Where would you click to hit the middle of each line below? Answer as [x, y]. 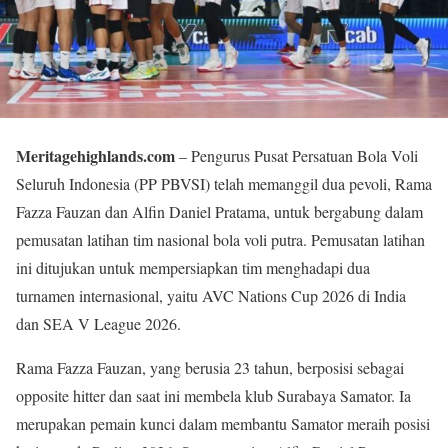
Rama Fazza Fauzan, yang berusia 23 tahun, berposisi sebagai [210, 368]
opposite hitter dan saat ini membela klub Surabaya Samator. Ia [213, 396]
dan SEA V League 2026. [98, 324]
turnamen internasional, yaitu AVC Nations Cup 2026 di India [211, 296]
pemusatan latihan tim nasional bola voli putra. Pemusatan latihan [220, 240]
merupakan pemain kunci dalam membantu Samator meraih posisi [223, 424]
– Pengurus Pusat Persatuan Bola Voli [296, 156]
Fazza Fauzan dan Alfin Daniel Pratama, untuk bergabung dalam [219, 212]
